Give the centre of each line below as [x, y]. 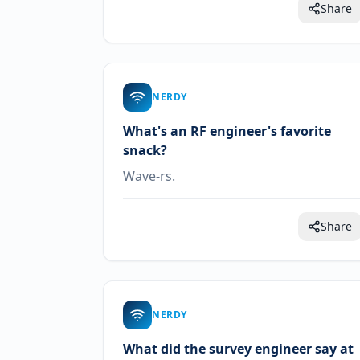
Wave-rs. [149, 176]
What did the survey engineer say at [238, 349]
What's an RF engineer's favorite [227, 131]
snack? [145, 150]
